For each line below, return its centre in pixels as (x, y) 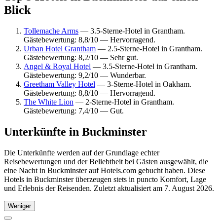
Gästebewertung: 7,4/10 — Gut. (74, 110)
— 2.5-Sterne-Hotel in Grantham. (149, 48)
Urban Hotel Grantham (60, 48)
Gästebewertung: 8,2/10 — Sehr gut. (81, 57)
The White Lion (49, 102)
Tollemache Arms (51, 31)
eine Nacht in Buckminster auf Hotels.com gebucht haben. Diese (105, 170)
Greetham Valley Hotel (59, 84)
